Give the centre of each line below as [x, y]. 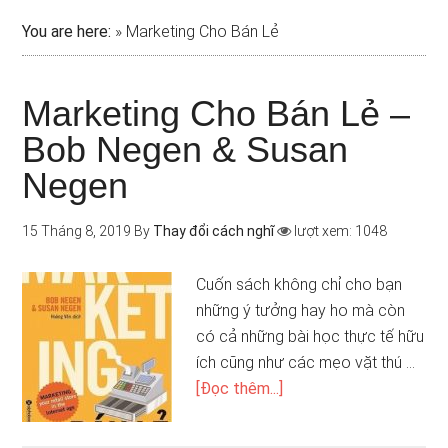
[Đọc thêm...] [240, 388]
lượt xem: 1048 [339, 231]
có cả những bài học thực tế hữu [310, 336]
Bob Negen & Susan [185, 149]
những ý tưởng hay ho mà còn [301, 310]
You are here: [67, 31]
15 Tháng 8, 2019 [77, 231]
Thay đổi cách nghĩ [214, 231]
